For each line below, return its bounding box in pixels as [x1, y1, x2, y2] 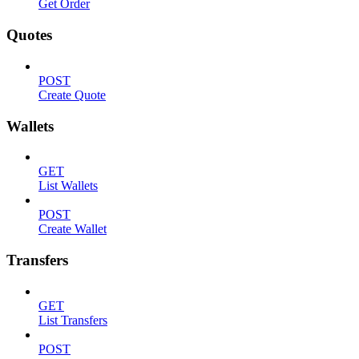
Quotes [6, 26, 52, 44]
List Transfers [38, 313, 107, 327]
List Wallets [38, 179, 98, 193]
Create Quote [38, 87, 106, 102]
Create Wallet [38, 222, 107, 236]
